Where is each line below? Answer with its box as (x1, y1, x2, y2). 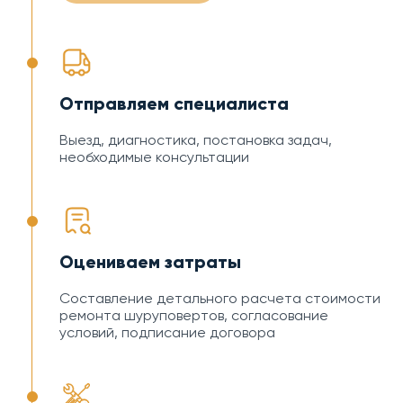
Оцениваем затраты (59, 250, 241, 273)
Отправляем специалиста (59, 92, 289, 114)
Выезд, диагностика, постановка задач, (59, 130, 332, 148)
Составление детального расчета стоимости (59, 289, 381, 307)
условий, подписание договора (59, 323, 275, 341)
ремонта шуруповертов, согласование (59, 306, 328, 324)
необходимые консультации (59, 148, 249, 166)
